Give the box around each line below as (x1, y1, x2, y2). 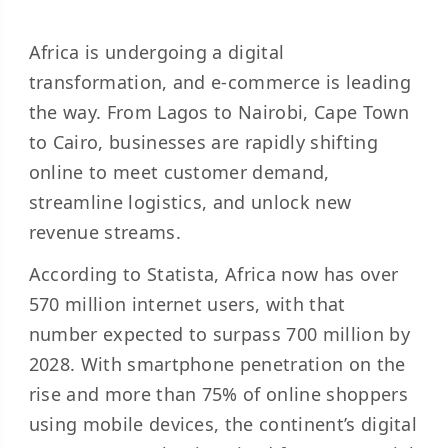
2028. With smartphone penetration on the (28, 352, 406, 376)
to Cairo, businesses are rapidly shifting (28, 130, 378, 154)
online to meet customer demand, (28, 160, 330, 184)
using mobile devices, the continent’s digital (28, 412, 418, 436)
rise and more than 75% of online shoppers (28, 382, 408, 406)
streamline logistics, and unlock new (28, 190, 352, 214)
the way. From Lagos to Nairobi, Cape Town (28, 100, 409, 124)
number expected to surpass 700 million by (28, 322, 410, 346)
